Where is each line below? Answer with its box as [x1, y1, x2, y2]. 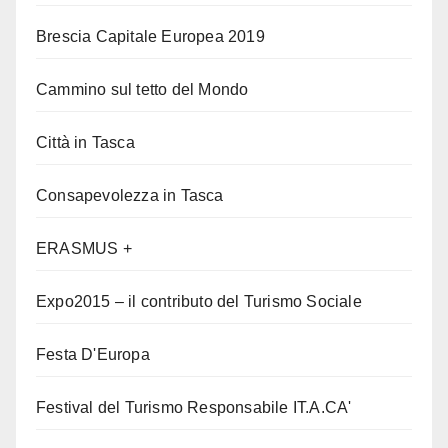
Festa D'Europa [36, 346, 150, 364]
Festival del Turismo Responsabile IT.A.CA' [36, 399, 352, 417]
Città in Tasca [36, 134, 135, 152]
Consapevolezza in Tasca [36, 187, 224, 205]
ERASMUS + [36, 240, 132, 258]
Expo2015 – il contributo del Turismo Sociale [36, 293, 362, 311]
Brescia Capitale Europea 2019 [36, 28, 265, 46]
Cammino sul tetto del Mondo [36, 81, 249, 99]
